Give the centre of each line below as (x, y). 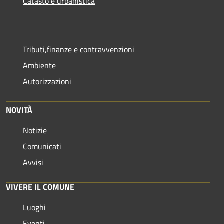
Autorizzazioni (47, 82)
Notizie (35, 131)
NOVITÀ (19, 110)
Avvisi (33, 163)
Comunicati (42, 147)
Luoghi (34, 208)
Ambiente (39, 66)
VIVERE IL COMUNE (40, 187)
